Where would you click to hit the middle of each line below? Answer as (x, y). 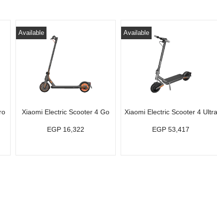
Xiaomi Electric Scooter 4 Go (66, 112)
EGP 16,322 (66, 129)
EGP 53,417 (171, 129)
